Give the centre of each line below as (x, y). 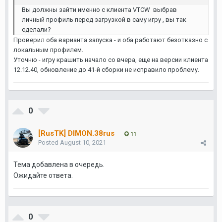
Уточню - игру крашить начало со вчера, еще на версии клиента (111, 60)
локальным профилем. (48, 50)
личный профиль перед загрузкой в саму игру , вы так (104, 20)
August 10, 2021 (83, 142)
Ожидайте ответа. (43, 175)
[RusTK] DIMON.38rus (76, 133)
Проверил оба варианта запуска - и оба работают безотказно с (111, 40)
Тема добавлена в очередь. (59, 165)
